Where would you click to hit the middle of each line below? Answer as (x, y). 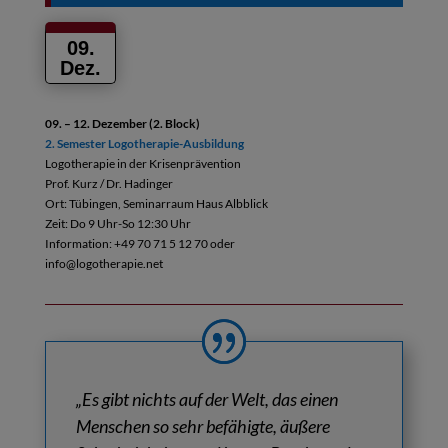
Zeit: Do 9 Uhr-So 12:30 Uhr (117, 223)
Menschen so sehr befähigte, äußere (202, 426)
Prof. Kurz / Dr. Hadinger (108, 183)
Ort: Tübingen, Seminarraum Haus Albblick (156, 203)
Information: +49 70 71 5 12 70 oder (139, 243)
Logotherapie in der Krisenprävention (142, 163)
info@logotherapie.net (103, 263)
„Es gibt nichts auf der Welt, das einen (206, 399)
